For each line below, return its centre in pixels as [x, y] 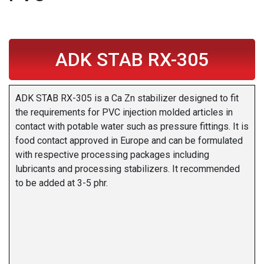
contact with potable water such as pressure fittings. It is [132, 127]
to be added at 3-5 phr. [62, 183]
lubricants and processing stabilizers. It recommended [128, 169]
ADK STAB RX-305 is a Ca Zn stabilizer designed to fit [127, 98]
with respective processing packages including [112, 155]
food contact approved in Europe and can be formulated [129, 141]
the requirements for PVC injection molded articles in [124, 113]
